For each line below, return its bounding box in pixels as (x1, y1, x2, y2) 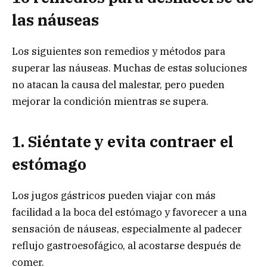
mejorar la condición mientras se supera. (12, 95, 209, 108)
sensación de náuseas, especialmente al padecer (12, 222, 242, 235)
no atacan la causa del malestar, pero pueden (12, 78, 225, 92)
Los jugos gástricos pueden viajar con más (12, 188, 216, 202)
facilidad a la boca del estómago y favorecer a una (12, 205, 247, 219)
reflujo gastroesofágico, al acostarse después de (12, 238, 241, 252)
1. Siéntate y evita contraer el (12, 131, 234, 151)
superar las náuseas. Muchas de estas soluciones (12, 61, 247, 75)
